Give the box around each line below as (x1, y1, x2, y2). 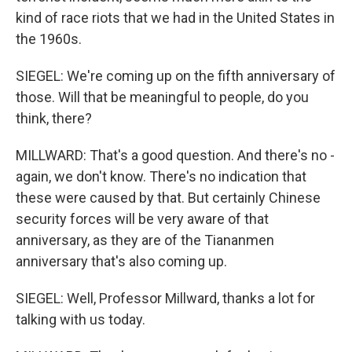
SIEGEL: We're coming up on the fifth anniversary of (16, 68, 335, 84)
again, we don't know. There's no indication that (16, 168, 306, 185)
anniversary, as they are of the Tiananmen (16, 232, 274, 248)
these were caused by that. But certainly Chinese (16, 189, 321, 206)
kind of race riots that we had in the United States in (16, 9, 335, 26)
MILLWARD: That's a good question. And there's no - (16, 147, 335, 163)
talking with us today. (16, 311, 145, 328)
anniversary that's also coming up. (16, 253, 227, 269)
